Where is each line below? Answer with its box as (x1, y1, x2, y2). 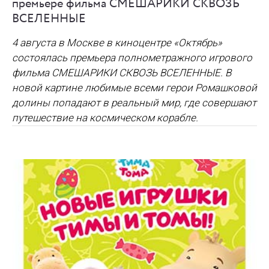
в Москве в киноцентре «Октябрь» (58, 37, 222, 49)
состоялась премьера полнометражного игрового (12, 52, 252, 64)
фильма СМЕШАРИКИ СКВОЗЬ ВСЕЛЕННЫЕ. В (12, 67, 231, 79)
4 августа (12, 37, 58, 49)
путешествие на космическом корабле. (12, 112, 198, 124)
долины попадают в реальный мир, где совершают (12, 97, 256, 109)
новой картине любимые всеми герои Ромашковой (12, 82, 257, 94)
